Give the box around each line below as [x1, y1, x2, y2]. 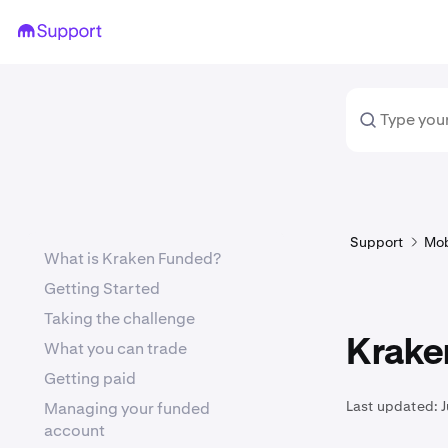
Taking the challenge [44, 308, 195, 329]
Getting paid [44, 368, 136, 389]
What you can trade [44, 338, 187, 359]
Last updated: [346, 397, 438, 415]
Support [350, 233, 404, 251]
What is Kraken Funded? [44, 248, 221, 269]
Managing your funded [44, 398, 210, 419]
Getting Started [44, 278, 160, 299]
